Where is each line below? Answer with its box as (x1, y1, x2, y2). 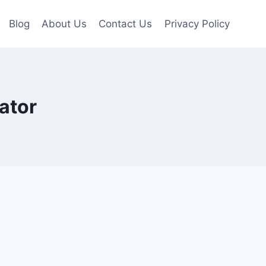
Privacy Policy (164, 17, 230, 30)
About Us (42, 17, 87, 30)
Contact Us (99, 17, 153, 30)
